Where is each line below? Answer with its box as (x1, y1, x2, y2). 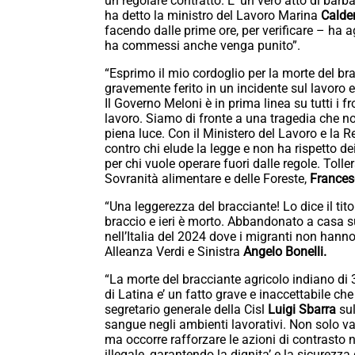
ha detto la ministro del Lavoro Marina (105, 8, 318, 24)
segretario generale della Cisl (105, 302, 268, 318)
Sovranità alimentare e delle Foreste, (105, 171, 307, 187)
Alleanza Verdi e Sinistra (105, 244, 243, 260)
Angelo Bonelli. (243, 244, 330, 260)
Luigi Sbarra (268, 302, 336, 318)
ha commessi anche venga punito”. (105, 38, 303, 54)
